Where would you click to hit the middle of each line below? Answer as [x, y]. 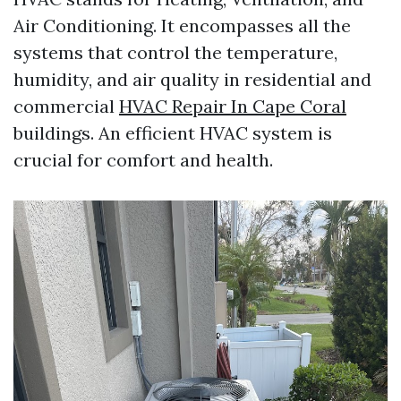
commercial [66, 106]
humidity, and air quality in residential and [192, 79]
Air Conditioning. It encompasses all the [182, 26]
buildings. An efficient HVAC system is [173, 133]
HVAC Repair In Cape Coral [233, 106]
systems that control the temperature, [175, 52]
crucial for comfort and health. [143, 160]
